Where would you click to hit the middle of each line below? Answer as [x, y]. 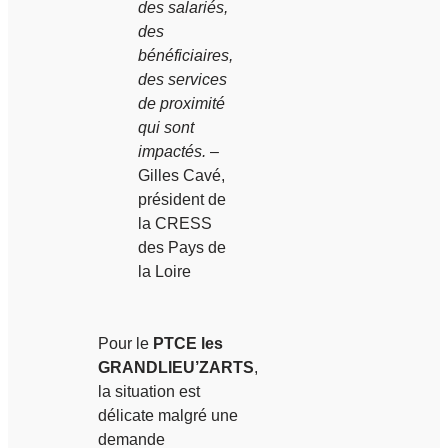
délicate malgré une [168, 415]
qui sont [166, 127]
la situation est [149, 391]
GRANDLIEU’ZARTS [176, 367]
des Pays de [182, 247]
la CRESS [175, 223]
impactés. [174, 151]
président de [182, 199]
